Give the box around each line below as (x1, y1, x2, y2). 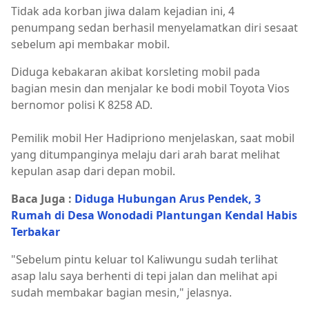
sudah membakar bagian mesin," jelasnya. (11, 285, 232, 300)
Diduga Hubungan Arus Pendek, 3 (74, 191, 261, 206)
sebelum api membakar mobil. (11, 37, 170, 52)
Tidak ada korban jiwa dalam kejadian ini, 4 (11, 3, 235, 19)
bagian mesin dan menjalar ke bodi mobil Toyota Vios (11, 81, 290, 96)
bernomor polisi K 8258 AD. (11, 97, 152, 112)
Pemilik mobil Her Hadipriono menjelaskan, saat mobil (11, 130, 295, 146)
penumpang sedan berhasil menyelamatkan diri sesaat (11, 20, 298, 35)
